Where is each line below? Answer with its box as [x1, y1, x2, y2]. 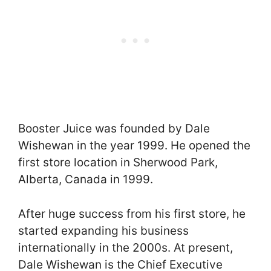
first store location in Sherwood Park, [18, 155, 218, 170]
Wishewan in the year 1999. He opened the [18, 139, 250, 153]
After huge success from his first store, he [18, 206, 246, 221]
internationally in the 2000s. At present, [18, 240, 233, 255]
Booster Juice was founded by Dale [18, 122, 210, 136]
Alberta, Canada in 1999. [18, 172, 153, 187]
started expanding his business [18, 223, 189, 238]
